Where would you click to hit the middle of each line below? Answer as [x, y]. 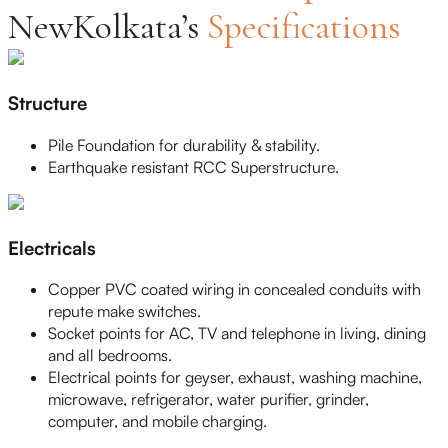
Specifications [303, 27]
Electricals [52, 247]
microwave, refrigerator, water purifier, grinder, [208, 399]
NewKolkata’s [103, 27]
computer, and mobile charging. [157, 421]
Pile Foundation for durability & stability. [184, 144]
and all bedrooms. [110, 355]
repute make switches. [124, 311]
